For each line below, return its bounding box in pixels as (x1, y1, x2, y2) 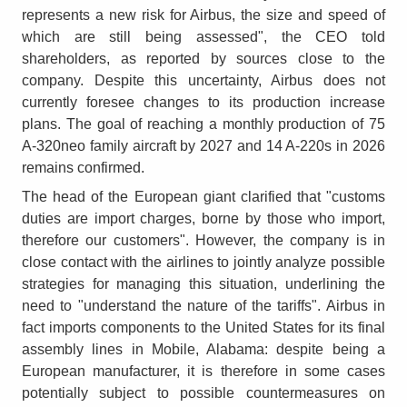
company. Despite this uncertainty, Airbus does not (22, 72, 385, 88)
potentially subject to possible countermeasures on (22, 384, 385, 401)
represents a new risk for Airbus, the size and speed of (22, 6, 385, 23)
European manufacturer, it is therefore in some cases (22, 362, 385, 379)
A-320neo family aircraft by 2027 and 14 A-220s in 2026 (22, 137, 385, 154)
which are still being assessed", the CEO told (22, 28, 385, 45)
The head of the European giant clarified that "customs (22, 188, 385, 204)
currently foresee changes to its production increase (22, 94, 385, 110)
